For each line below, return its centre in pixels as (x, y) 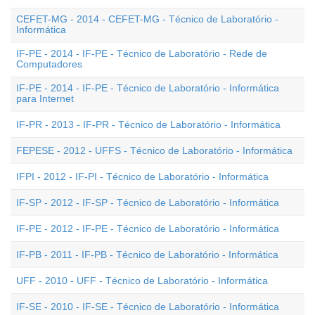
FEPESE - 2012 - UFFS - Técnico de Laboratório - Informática (154, 150)
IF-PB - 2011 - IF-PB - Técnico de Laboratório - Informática (147, 255)
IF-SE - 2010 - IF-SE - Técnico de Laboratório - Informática (148, 307)
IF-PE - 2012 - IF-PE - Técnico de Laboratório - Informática (148, 229)
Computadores (49, 64)
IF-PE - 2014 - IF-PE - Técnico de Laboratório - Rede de (142, 53)
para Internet (45, 98)
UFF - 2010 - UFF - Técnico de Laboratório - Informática (142, 281)
